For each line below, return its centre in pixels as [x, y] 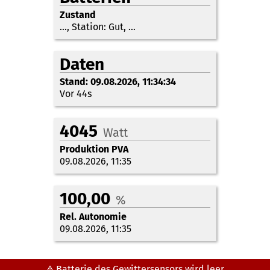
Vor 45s [75, 93]
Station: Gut [98, 27]
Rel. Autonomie [93, 216]
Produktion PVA [94, 149]
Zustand [78, 14]
